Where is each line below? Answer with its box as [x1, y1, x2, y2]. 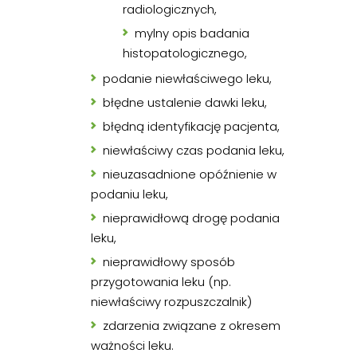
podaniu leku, [91, 186, 168, 203]
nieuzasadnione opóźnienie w [103, 166, 277, 183]
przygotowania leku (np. [91, 273, 231, 291]
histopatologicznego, [123, 45, 247, 62]
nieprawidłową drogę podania [103, 210, 280, 227]
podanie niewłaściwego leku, [103, 70, 272, 88]
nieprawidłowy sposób [103, 253, 235, 271]
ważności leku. [91, 337, 174, 355]
